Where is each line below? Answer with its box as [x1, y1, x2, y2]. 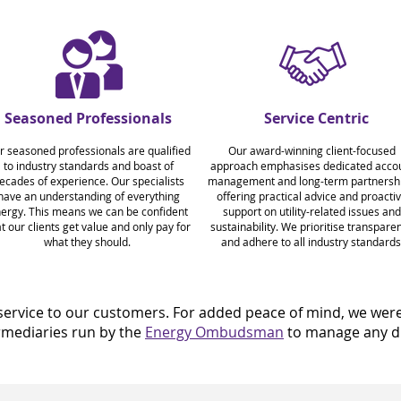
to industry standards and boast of [3, 158, 174, 173]
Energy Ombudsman [145, 322, 284, 342]
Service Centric [263, 108, 369, 128]
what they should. [43, 235, 133, 249]
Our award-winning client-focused [228, 143, 396, 158]
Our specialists [110, 174, 184, 188]
